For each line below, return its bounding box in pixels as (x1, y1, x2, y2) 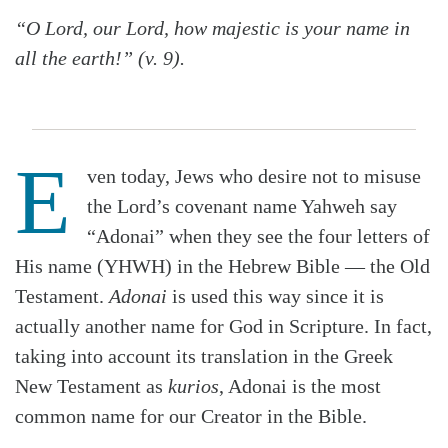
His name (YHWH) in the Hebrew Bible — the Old (15, 255, 430, 278)
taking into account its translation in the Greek (15, 345, 393, 368)
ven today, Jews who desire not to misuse (87, 165, 421, 188)
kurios (168, 375, 219, 398)
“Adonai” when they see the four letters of (87, 225, 430, 248)
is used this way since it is (167, 285, 384, 308)
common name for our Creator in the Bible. (15, 405, 367, 428)
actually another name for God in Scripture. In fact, (15, 315, 432, 338)
